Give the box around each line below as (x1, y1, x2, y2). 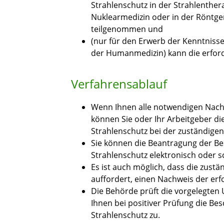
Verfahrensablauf (71, 75, 167, 92)
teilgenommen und (91, 23, 163, 35)
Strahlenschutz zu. (91, 209, 160, 221)
